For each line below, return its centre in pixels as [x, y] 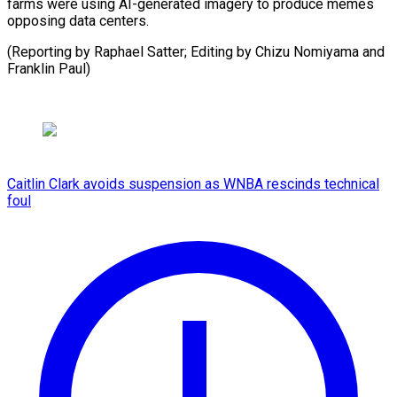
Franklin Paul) [49, 68]
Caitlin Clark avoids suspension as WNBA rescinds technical [193, 183]
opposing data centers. [78, 20]
